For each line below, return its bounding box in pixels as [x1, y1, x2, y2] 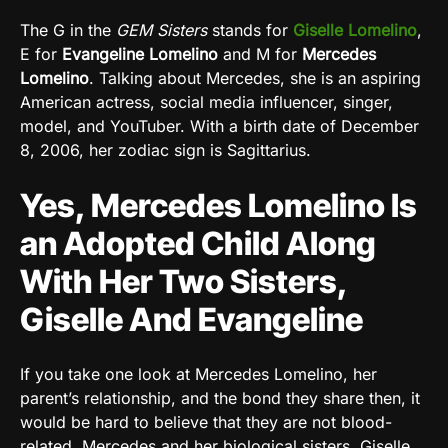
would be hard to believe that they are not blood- [20, 411, 392, 432]
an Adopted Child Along [20, 223, 376, 263]
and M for [218, 43, 302, 64]
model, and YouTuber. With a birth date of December [20, 115, 419, 136]
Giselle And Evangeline [20, 299, 363, 339]
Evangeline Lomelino [62, 43, 218, 64]
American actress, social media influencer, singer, [20, 91, 393, 112]
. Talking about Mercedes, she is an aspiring [89, 67, 421, 88]
